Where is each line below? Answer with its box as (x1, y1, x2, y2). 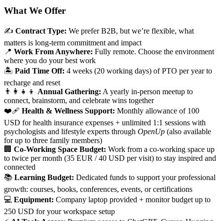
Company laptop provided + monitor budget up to (54, 195, 211, 204)
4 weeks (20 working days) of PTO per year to (65, 67, 212, 75)
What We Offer (4, 5, 66, 16)
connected (4, 163, 36, 172)
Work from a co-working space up (106, 145, 215, 154)
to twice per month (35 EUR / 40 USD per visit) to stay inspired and (4, 154, 216, 163)
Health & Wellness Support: (22, 107, 117, 115)
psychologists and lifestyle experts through (4, 127, 138, 136)
